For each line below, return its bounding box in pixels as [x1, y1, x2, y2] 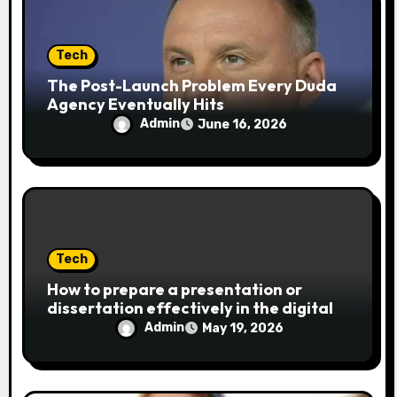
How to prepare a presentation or [47, 279, 303, 300]
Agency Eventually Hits [47, 94, 225, 115]
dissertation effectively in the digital [47, 298, 334, 319]
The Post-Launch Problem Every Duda [47, 75, 338, 97]
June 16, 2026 [198, 117, 287, 133]
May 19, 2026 [201, 321, 284, 337]
